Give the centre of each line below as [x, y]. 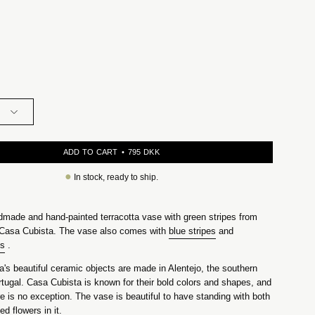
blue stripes [193, 231]
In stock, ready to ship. [115, 177]
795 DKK [152, 152]
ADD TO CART [90, 152]
